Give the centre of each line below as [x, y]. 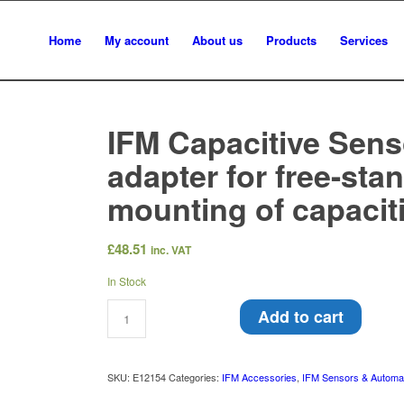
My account [136, 40]
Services [363, 40]
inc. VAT [171, 250]
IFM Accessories [260, 377]
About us [217, 40]
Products [291, 40]
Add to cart [301, 317]
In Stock [127, 281]
